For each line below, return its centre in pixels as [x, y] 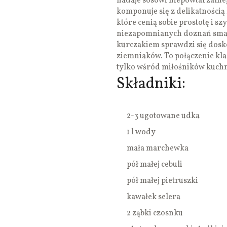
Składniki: [151, 84]
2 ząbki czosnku [155, 214]
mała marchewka [158, 149]
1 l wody [141, 133]
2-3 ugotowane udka [163, 116]
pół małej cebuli [155, 165]
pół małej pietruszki [162, 181]
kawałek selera [154, 197]
